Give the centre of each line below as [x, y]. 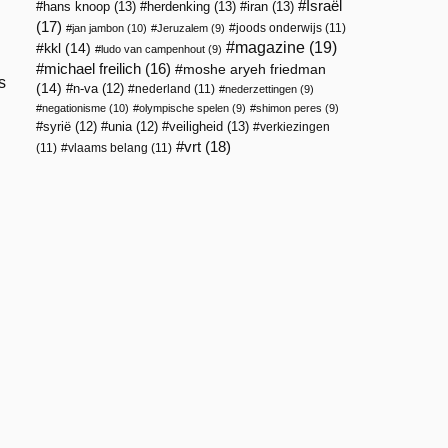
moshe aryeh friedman [254, 69]
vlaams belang [108, 148]
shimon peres [289, 108]
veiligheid [196, 126]
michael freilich [92, 69]
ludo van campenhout [153, 49]
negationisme [74, 108]
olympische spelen [184, 108]
